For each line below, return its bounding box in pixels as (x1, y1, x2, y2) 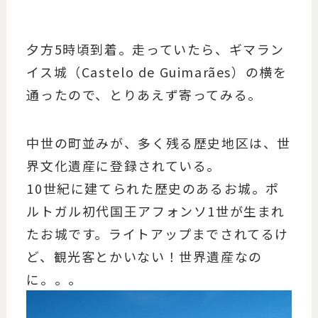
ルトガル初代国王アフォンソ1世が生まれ (26, 201, 286, 220)
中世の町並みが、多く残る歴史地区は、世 (26, 133, 292, 152)
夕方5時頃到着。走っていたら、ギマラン (26, 39, 285, 58)
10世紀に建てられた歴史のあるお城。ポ (26, 178, 280, 197)
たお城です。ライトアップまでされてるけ (26, 224, 290, 243)
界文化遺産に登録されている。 (26, 155, 221, 175)
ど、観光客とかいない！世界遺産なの (26, 246, 263, 265)
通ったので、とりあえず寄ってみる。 (26, 84, 262, 104)
